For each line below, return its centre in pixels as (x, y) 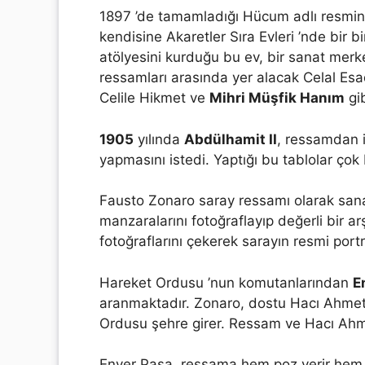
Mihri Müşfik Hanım (277, 98)
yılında (159, 139)
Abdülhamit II (231, 139)
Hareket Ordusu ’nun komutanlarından (226, 282)
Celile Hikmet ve (154, 98)
